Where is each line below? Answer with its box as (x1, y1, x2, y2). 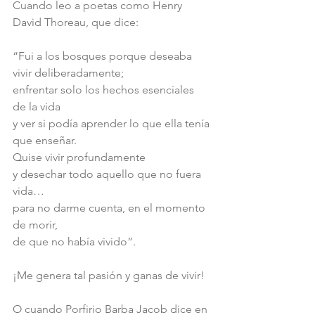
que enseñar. (13, 134, 77, 147)
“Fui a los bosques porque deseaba (13, 49, 195, 63)
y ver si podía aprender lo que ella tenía (13, 117, 212, 130)
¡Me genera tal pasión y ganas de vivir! (13, 269, 205, 282)
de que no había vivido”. (13, 235, 136, 248)
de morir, (13, 218, 58, 231)
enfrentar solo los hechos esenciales (13, 83, 197, 96)
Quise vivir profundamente (13, 150, 146, 164)
